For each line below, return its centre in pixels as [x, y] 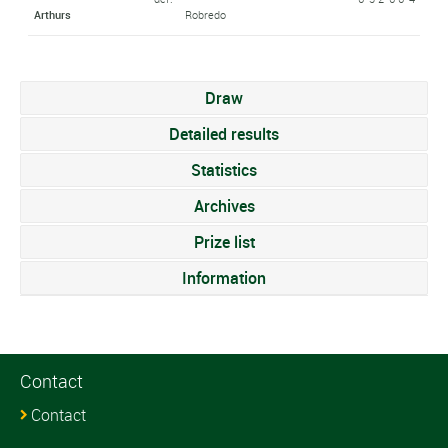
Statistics [224, 170]
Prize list [224, 242]
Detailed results [224, 134]
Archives [224, 206]
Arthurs [52, 15]
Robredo [205, 15]
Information [224, 278]
